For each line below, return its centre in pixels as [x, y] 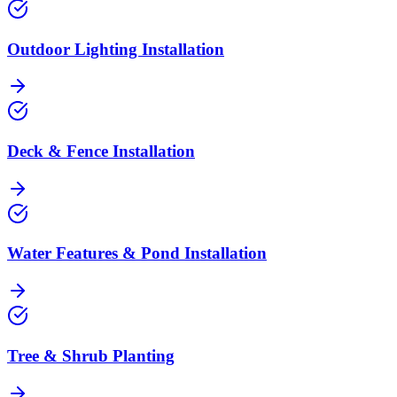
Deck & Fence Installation [101, 152]
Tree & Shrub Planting [91, 355]
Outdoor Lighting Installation [116, 49]
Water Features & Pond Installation [137, 253]
